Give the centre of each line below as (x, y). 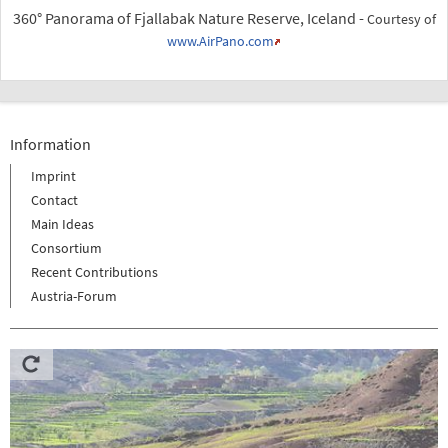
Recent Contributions (94, 271)
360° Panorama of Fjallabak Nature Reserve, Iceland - (189, 18)
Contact (54, 199)
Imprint (53, 175)
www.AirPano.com (220, 41)
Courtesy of (401, 19)
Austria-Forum (74, 295)
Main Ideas (62, 223)
